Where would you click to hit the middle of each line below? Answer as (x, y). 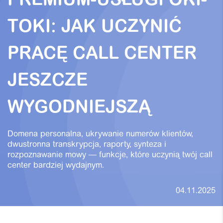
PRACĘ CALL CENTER (102, 55)
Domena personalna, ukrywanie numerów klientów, (100, 135)
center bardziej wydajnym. (56, 166)
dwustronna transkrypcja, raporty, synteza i (87, 145)
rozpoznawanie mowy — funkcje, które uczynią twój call (110, 156)
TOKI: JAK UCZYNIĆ (95, 28)
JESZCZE (48, 82)
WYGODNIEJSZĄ (79, 109)
